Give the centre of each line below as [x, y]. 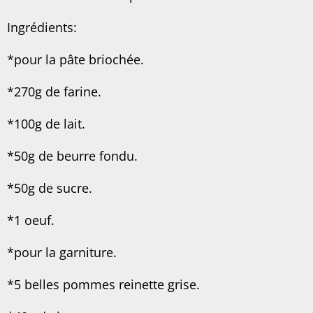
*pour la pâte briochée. [75, 59]
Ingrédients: [42, 27]
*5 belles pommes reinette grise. [103, 284]
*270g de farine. [54, 91]
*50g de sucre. [50, 188]
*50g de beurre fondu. [72, 155]
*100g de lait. [46, 123]
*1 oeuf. [31, 220]
